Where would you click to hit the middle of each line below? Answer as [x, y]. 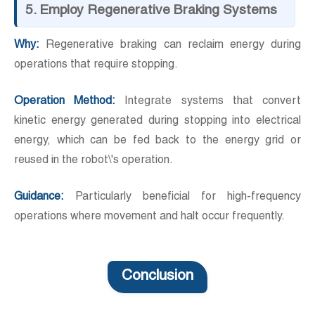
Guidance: [39, 198]
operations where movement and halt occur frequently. [149, 218]
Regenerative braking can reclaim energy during [170, 46]
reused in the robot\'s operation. [94, 161]
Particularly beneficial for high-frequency [182, 198]
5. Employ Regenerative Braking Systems [151, 11]
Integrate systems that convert [208, 102]
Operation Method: [65, 102]
